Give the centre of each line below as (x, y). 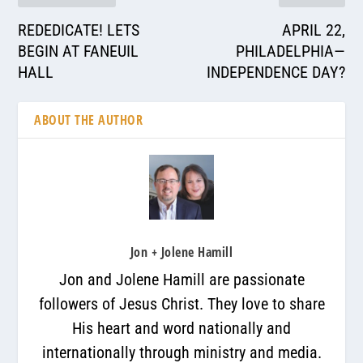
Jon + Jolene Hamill (181, 252)
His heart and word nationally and (181, 328)
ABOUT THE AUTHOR (89, 120)
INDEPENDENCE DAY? (275, 72)
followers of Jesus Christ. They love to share (181, 303)
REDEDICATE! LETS (79, 30)
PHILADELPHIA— (290, 51)
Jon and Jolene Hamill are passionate (181, 279)
